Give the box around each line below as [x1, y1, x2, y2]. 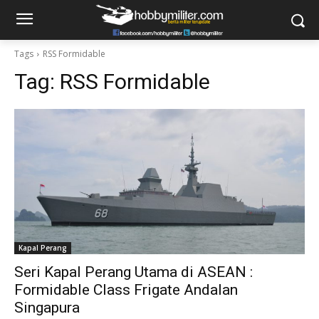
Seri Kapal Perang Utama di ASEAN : [14, 263, 253, 281]
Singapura [14, 299, 80, 316]
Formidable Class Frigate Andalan [14, 281, 238, 298]
